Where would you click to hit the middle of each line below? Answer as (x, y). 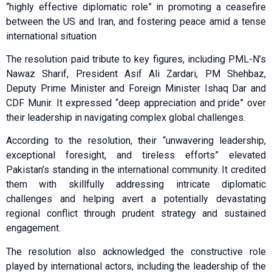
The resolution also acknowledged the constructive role (136, 251)
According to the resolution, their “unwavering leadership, (136, 141)
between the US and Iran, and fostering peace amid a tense (136, 21)
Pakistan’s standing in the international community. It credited (136, 170)
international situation (51, 36)
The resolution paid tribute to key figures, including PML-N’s (136, 59)
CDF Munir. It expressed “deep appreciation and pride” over (136, 103)
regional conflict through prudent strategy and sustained (136, 214)
